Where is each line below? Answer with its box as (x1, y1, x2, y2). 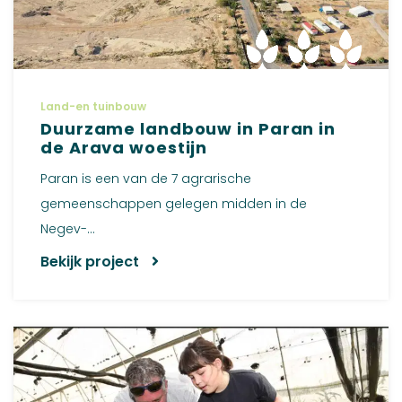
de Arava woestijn (40, 135, 208, 159)
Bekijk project (40, 250, 143, 272)
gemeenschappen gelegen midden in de (40, 194, 307, 213)
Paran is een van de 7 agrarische (40, 169, 251, 188)
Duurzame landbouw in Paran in (40, 117, 336, 140)
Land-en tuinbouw (40, 98, 146, 114)
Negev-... (40, 219, 95, 238)
